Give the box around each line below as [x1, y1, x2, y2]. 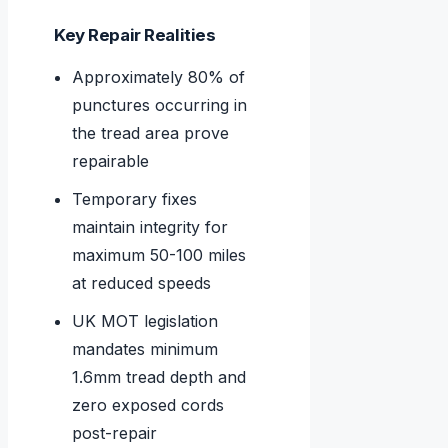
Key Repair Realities [54, 25, 216, 46]
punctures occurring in [72, 95, 248, 116]
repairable [72, 151, 150, 172]
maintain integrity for [72, 217, 229, 238]
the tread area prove [72, 123, 230, 144]
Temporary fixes [72, 189, 198, 210]
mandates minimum [72, 339, 219, 360]
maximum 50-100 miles [72, 245, 247, 266]
